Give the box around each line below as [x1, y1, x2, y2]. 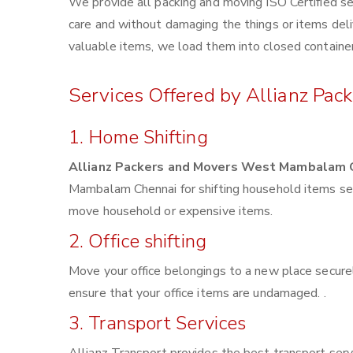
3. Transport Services [69, 310, 247, 336]
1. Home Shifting [69, 124, 208, 150]
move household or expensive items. [69, 203, 273, 220]
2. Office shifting [69, 229, 206, 254]
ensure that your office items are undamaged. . [69, 284, 326, 302]
